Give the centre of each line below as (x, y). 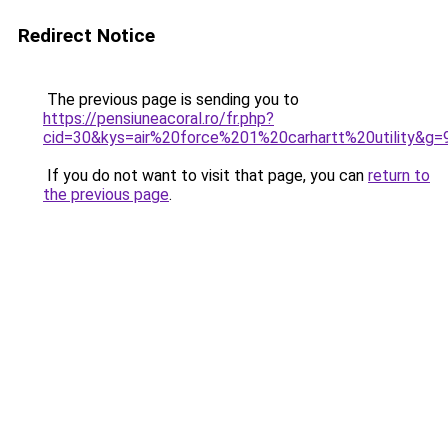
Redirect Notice (86, 35)
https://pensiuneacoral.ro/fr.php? (158, 118)
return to (399, 175)
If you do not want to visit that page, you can (205, 175)
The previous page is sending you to (171, 99)
